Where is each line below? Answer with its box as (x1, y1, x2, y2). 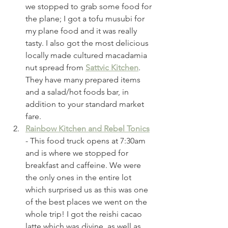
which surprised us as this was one (25, 185, 150, 195)
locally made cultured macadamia (25, 50, 149, 61)
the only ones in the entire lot (25, 173, 133, 183)
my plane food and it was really (25, 26, 139, 36)
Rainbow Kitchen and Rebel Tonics (25, 124, 150, 134)
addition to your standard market (25, 99, 146, 109)
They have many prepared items (25, 75, 142, 85)
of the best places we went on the (25, 197, 149, 207)
